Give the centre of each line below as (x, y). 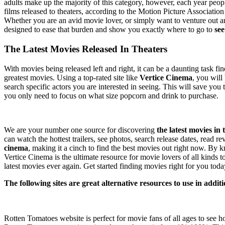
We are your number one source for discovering (79, 130)
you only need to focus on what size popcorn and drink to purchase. (111, 95)
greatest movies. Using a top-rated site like (72, 77)
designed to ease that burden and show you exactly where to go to (109, 30)
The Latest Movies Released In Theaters (86, 49)
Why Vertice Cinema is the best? (59, 113)
